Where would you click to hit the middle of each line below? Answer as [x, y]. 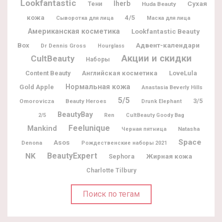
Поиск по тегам [111, 194]
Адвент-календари [168, 45]
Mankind [42, 129]
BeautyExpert [72, 156]
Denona [31, 143]
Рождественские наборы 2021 [124, 143]
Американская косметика [74, 31]
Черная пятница [144, 129]
